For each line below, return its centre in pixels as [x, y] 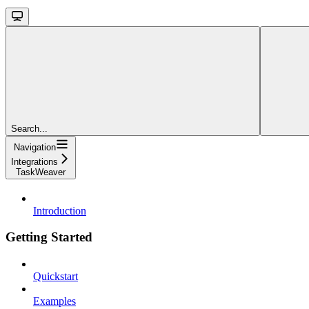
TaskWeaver [41, 172]
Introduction [60, 210]
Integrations [34, 161]
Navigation [34, 147]
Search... [29, 128]
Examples [54, 301]
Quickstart [56, 276]
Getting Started [49, 237]
